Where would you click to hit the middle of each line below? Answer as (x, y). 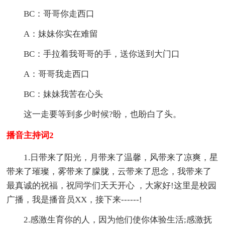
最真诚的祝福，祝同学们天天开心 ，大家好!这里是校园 (112, 185)
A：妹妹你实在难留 (61, 34)
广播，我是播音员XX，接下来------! (75, 199)
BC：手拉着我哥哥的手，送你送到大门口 (102, 54)
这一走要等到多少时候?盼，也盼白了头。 (103, 114)
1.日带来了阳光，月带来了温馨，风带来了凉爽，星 (121, 157)
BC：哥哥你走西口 (59, 14)
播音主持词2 (30, 135)
